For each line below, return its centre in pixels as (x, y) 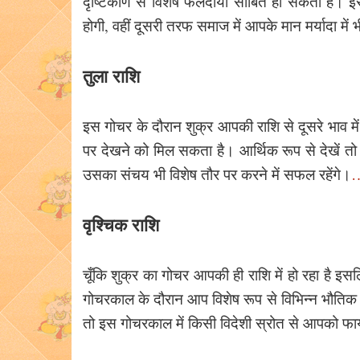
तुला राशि (111, 76)
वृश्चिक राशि (121, 225)
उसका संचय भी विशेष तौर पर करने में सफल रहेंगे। (217, 174)
